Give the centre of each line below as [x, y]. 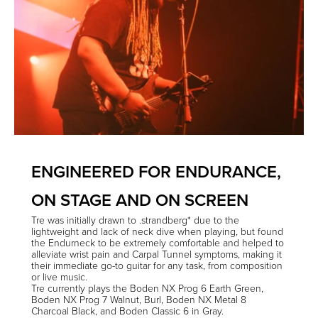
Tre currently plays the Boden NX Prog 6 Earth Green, [147, 287]
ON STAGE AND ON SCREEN [140, 199]
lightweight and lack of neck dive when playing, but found [157, 231]
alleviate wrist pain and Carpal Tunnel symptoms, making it [157, 253]
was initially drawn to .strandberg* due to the [142, 219]
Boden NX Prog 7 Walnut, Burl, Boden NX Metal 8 [139, 299]
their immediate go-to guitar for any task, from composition [157, 265]
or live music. [59, 276]
